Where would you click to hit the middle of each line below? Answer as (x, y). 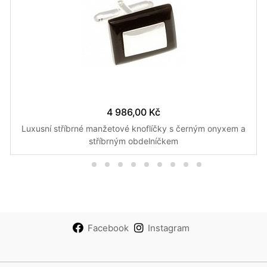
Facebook (108, 228)
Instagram (168, 228)
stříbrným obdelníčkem (133, 141)
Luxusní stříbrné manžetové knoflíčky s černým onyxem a (133, 128)
